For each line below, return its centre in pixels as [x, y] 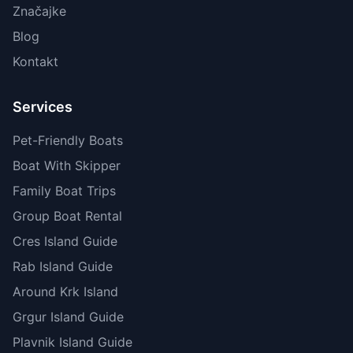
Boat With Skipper [67, 166]
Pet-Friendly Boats [68, 141]
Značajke [39, 11]
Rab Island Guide [63, 267]
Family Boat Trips [64, 191]
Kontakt [35, 62]
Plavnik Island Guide [72, 342]
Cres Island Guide [65, 242]
